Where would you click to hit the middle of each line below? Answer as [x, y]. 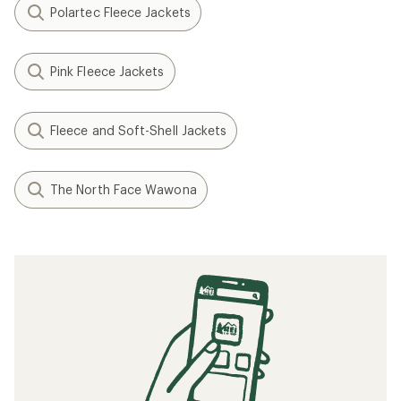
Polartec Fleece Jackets [120, 12]
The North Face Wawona [124, 189]
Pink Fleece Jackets [107, 71]
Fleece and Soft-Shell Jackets [139, 130]
